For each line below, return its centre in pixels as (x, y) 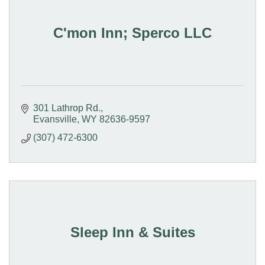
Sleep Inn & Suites (132, 232)
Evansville (55, 119)
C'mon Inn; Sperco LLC (132, 33)
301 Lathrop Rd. (67, 108)
